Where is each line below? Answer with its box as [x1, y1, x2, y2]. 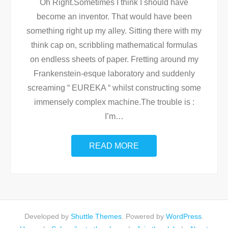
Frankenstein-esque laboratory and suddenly [33, 69, 195, 78]
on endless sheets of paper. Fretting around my [30, 55, 198, 64]
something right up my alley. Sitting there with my [26, 26, 202, 35]
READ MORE [89, 141, 139, 150]
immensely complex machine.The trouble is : [34, 98, 194, 106]
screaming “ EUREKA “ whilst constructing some [27, 83, 201, 92]
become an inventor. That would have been [36, 12, 192, 21]
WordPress [166, 212, 202, 220]
